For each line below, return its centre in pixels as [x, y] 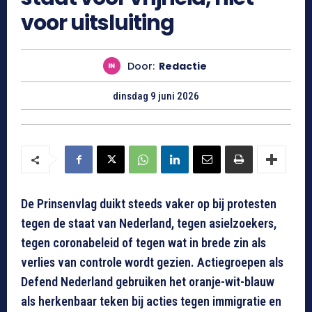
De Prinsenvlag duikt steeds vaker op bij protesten [149, 204]
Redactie [183, 66]
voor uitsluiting [97, 23]
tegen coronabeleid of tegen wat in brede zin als [143, 243]
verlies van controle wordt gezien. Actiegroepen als [152, 263]
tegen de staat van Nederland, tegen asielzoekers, [149, 224]
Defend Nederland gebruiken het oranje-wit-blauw [148, 282]
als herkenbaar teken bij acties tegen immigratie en [151, 302]
